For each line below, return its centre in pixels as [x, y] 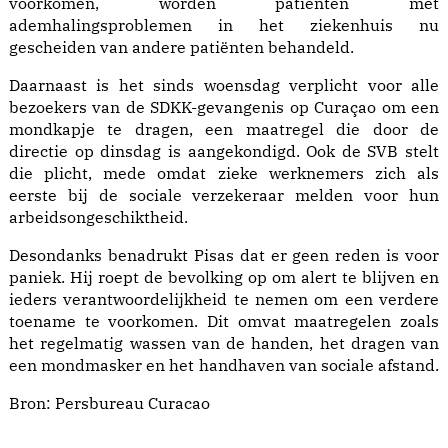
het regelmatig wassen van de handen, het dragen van [224, 343]
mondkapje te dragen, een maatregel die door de [224, 129]
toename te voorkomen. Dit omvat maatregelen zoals [224, 321]
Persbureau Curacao [132, 403]
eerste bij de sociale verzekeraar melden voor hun [224, 195]
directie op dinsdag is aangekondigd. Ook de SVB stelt [224, 151]
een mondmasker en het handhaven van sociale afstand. [224, 365]
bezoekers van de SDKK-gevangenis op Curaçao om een [224, 107]
